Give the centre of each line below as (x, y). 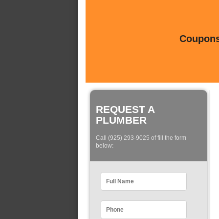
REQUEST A (125, 109)
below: (105, 146)
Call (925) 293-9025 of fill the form (141, 138)
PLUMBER (121, 120)
